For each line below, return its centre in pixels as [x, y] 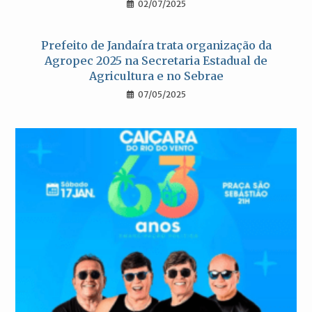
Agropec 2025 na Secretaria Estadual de [156, 61]
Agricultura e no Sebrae [156, 76]
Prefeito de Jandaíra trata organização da [156, 46]
